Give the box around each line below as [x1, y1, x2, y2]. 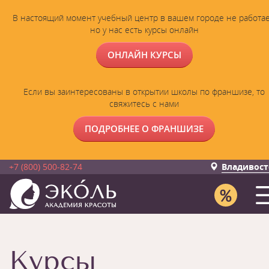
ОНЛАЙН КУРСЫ [107, 49, 181, 61]
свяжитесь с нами [109, 98, 179, 109]
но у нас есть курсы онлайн [89, 24, 199, 35]
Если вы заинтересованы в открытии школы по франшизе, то [23, 86, 265, 97]
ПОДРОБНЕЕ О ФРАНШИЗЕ [85, 122, 204, 134]
